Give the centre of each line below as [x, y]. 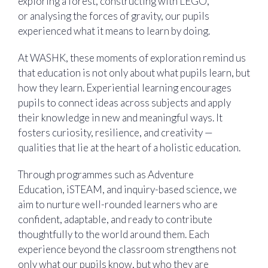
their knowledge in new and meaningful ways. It [120, 117]
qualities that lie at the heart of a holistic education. [130, 147]
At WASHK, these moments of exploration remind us [132, 57]
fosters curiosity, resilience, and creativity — [115, 132]
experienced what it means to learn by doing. [115, 31]
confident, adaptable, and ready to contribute [115, 220]
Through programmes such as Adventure [106, 175]
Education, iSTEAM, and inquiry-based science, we [127, 190]
